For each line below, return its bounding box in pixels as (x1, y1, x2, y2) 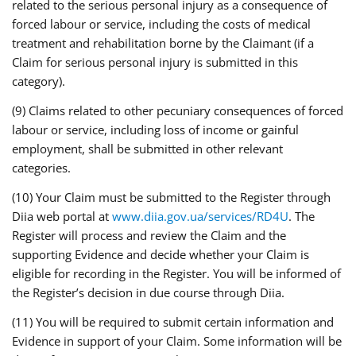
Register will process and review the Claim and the (12, 227, 286, 243)
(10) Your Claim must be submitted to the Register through (12, 189, 331, 205)
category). (12, 73, 65, 89)
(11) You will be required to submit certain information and (12, 314, 334, 330)
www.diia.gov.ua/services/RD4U (112, 208, 288, 224)
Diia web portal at (12, 208, 112, 224)
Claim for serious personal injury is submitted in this (12, 54, 298, 70)
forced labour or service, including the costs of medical (12, 16, 311, 32)
